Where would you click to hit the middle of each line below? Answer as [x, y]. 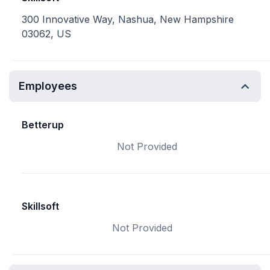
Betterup [43, 125]
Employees [48, 86]
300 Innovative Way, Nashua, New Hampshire [128, 19]
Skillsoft [40, 206]
